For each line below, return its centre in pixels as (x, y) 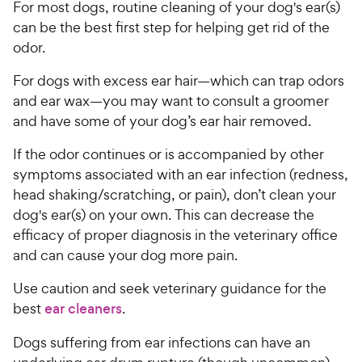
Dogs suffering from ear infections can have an (162, 342)
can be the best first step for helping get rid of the (171, 27)
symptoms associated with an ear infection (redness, (181, 174)
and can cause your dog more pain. (125, 255)
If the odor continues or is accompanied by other (168, 154)
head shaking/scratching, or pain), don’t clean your (175, 194)
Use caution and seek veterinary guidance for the (170, 288)
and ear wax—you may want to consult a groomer (171, 100)
